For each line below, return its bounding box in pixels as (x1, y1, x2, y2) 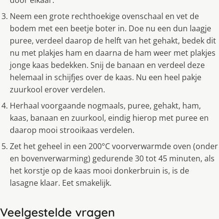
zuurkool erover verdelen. (10, 84, 105, 95)
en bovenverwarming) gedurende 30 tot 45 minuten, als (10, 153, 215, 164)
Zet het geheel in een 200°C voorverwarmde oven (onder (10, 141, 218, 152)
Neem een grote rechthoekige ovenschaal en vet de (10, 11, 199, 22)
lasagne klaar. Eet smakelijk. (10, 177, 111, 189)
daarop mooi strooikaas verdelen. (10, 125, 134, 136)
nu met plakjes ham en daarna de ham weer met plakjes (10, 47, 216, 59)
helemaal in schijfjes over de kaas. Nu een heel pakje (10, 72, 201, 83)
